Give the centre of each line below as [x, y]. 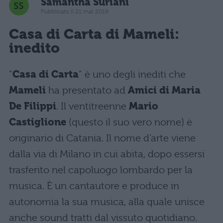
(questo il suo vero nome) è [129, 122]
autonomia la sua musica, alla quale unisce [107, 202]
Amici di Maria [164, 91]
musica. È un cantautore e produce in [94, 186]
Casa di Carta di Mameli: [94, 34]
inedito [34, 48]
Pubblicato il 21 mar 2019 [75, 11]
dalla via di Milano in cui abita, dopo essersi [107, 154]
